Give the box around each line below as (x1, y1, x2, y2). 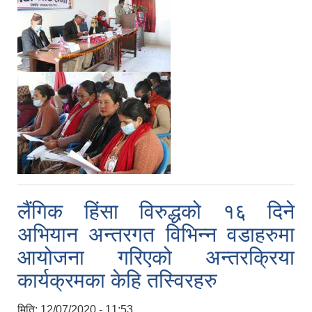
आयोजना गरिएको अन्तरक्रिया (17, 246, 295, 270)
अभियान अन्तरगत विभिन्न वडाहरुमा (17, 223, 295, 247)
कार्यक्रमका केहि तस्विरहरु (17, 269, 217, 292)
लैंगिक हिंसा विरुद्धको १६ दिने (17, 200, 295, 224)
